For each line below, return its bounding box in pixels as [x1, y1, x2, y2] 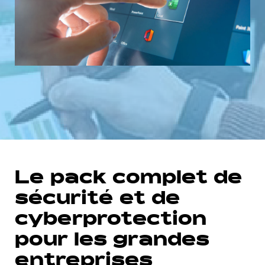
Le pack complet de [15, 170, 243, 188]
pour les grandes [15, 232, 209, 250]
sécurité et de [15, 191, 180, 209]
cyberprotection [15, 212, 206, 230]
